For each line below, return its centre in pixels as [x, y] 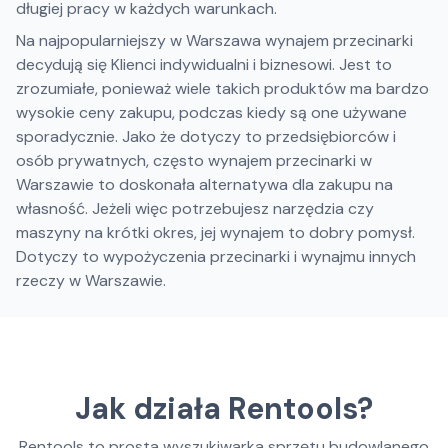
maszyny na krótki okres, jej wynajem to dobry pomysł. [215, 232]
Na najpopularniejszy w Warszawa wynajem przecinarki [214, 40]
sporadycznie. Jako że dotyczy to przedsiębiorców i [206, 136]
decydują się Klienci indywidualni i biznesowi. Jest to [204, 64]
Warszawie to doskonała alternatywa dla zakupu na [204, 184]
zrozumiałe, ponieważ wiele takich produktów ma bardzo [222, 88]
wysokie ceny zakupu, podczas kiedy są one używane [211, 112]
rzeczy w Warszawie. [91, 280]
